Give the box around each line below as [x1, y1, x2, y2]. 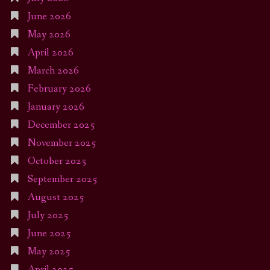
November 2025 [27, 136, 96, 151]
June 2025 [27, 227, 71, 241]
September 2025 [27, 172, 98, 187]
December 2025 [27, 118, 95, 133]
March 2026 [27, 64, 79, 78]
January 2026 [27, 100, 84, 115]
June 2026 [27, 10, 71, 24]
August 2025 [27, 190, 84, 205]
